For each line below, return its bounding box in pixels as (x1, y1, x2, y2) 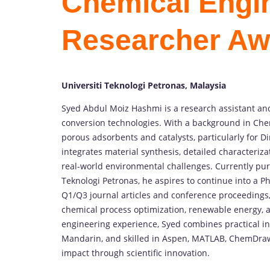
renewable (189, 204, 234, 216)
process (100, 204, 134, 216)
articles (121, 189, 153, 201)
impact (61, 247, 92, 259)
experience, (113, 218, 162, 230)
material (105, 146, 141, 158)
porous (61, 131, 92, 143)
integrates (61, 146, 105, 158)
